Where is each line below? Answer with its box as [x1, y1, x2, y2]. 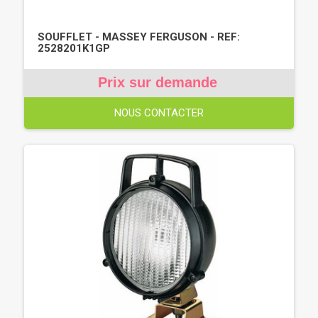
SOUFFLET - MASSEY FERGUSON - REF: [38, 30, 240, 43]
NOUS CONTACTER [114, 106, 204, 119]
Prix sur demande [97, 74, 217, 90]
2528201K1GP [38, 41, 110, 55]
